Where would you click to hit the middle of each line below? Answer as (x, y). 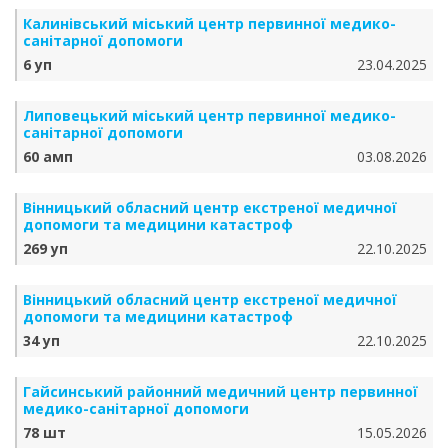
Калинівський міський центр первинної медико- (209, 23)
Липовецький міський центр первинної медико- (209, 115)
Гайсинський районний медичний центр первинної (220, 391)
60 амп (48, 156)
